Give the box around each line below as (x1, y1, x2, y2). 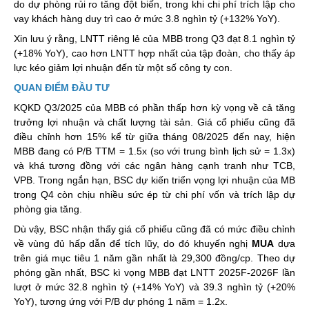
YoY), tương (14, 296, 66, 307)
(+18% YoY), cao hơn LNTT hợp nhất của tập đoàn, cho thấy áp (14, 48, 295, 59)
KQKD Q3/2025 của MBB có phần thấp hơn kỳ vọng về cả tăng (14, 102, 295, 113)
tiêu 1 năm (74, 252, 123, 263)
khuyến (193, 238, 226, 249)
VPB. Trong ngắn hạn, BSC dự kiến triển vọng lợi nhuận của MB (14, 175, 295, 186)
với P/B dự (89, 296, 134, 307)
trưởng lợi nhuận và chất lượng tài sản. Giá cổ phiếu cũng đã (14, 117, 295, 128)
